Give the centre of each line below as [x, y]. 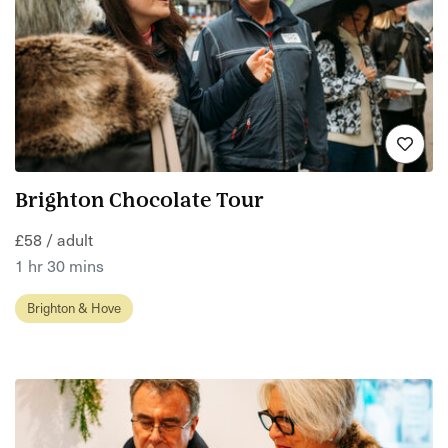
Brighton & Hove [74, 308]
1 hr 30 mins [59, 265]
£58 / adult [54, 239]
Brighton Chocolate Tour [139, 202]
